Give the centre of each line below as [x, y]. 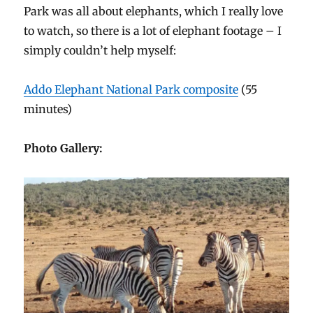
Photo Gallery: [64, 148]
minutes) [48, 109]
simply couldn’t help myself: [100, 50]
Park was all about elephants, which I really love [154, 11]
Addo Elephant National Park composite [131, 89]
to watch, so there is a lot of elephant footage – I [153, 30]
